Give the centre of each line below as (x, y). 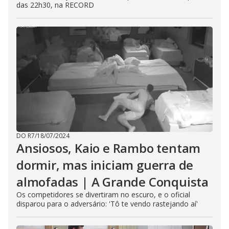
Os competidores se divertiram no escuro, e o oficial (103, 194)
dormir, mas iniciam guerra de (105, 165)
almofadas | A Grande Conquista (112, 182)
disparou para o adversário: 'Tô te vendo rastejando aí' (107, 204)
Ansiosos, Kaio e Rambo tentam (109, 148)
